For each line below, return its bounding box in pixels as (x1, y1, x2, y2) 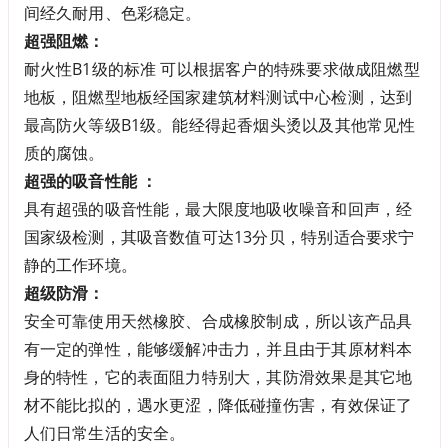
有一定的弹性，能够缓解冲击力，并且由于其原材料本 (23, 337, 413, 360)
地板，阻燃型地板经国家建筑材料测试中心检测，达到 (23, 85, 413, 108)
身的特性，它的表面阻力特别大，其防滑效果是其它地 (23, 365, 413, 388)
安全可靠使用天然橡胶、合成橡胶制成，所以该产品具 (23, 309, 413, 332)
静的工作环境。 (23, 253, 137, 276)
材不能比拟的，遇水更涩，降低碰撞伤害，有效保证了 (23, 393, 413, 416)
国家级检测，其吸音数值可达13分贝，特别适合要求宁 (23, 225, 415, 248)
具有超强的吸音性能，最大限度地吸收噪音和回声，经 (23, 197, 413, 220)
